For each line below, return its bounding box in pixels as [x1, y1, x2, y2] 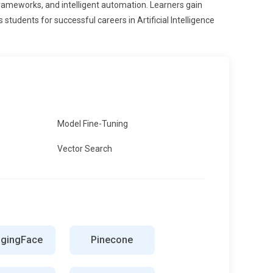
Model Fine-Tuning [57, 118, 128, 129]
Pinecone [91, 233, 133, 246]
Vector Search [57, 143, 112, 154]
